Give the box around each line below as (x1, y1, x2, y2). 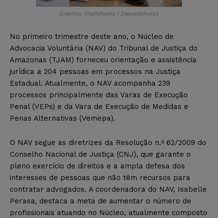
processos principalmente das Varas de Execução (10, 90, 188, 99)
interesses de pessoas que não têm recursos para (10, 173, 190, 182)
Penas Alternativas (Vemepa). (10, 113, 115, 123)
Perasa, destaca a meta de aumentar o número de (10, 196, 191, 205)
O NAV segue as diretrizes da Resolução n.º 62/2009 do (10, 138, 206, 147)
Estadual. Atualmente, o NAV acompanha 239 (10, 78, 170, 88)
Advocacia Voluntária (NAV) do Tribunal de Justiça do (10, 43, 198, 53)
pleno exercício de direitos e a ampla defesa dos (10, 161, 185, 170)
